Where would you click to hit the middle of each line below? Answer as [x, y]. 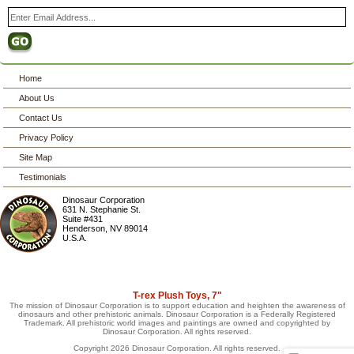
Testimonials [43, 177]
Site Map [36, 158]
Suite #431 [83, 219]
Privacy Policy [47, 138]
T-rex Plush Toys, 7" [177, 296]
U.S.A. [75, 238]
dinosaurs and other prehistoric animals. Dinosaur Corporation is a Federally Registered [177, 314]
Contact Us [41, 118]
